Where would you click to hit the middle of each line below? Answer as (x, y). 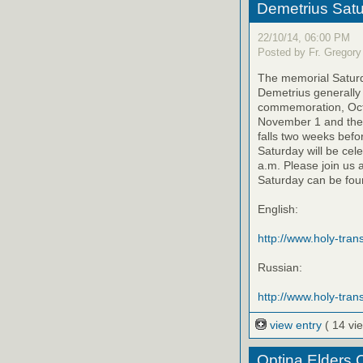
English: (278, 209)
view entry (296, 325)
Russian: (280, 268)
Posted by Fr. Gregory (310, 53)
